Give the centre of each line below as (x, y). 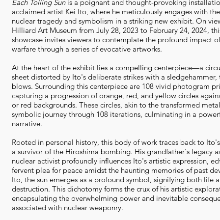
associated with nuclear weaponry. (67, 207)
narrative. (27, 123)
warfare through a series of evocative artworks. (87, 49)
